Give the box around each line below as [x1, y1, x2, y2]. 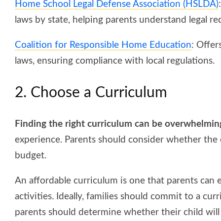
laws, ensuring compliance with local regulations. [15, 56, 215, 66]
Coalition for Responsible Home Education [15, 40, 191, 50]
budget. [15, 150, 46, 160]
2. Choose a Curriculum [15, 85, 167, 100]
